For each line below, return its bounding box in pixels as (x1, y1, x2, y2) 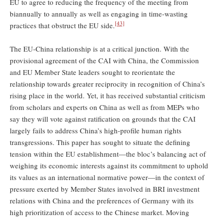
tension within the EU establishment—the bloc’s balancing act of (10, 148, 206, 159)
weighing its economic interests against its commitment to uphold (10, 160, 208, 170)
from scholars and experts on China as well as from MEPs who (10, 102, 200, 112)
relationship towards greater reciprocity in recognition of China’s (10, 78, 205, 89)
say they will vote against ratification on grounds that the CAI (10, 113, 196, 124)
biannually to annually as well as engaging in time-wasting (10, 8, 188, 18)
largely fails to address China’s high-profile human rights (10, 125, 182, 135)
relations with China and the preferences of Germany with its (10, 195, 194, 205)
